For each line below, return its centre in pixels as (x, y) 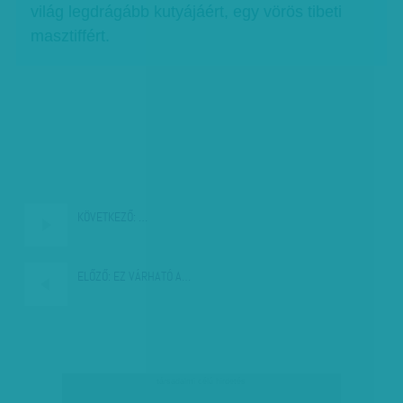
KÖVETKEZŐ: (107, 217)
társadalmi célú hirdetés (201, 381)
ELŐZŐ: (94, 277)
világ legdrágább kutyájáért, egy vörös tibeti (187, 12)
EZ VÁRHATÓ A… (151, 277)
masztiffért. (71, 36)
